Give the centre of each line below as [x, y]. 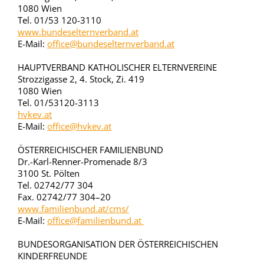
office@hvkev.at [79, 126]
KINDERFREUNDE [52, 256]
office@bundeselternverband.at [111, 44]
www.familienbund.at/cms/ [73, 209]
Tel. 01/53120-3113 [58, 103]
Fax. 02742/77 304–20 [64, 197]
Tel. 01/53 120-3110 [60, 20]
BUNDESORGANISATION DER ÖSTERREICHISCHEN [118, 244]
